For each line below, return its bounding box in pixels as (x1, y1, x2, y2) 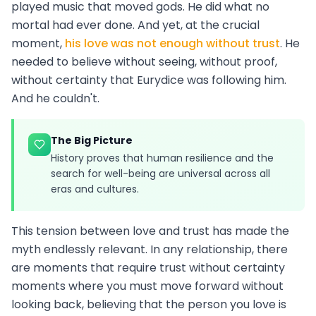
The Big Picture (51, 133, 133, 148)
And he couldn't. (11, 90, 99, 107)
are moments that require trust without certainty (11, 260, 285, 276)
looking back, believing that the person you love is (11, 296, 286, 313)
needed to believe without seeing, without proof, (11, 54, 277, 71)
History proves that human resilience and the (51, 151, 274, 166)
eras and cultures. (51, 182, 139, 197)
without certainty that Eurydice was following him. (11, 72, 286, 89)
